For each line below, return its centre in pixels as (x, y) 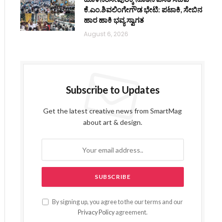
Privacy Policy (96, 213)
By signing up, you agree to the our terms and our (117, 202)
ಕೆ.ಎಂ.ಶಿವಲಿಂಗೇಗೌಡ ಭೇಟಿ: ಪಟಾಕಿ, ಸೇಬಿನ (143, 10)
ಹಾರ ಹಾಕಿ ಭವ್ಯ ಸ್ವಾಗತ (114, 20)
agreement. (131, 213)
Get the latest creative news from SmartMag (113, 111)
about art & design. (112, 122)
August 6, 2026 (106, 34)
